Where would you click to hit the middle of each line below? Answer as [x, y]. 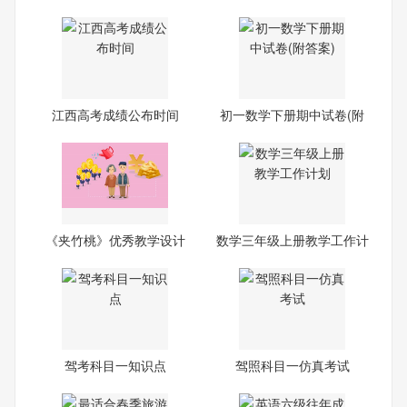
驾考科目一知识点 [115, 365]
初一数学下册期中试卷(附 [293, 114]
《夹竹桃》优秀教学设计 [115, 239]
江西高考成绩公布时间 [115, 114]
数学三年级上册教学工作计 [292, 239]
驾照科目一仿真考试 [292, 365]
